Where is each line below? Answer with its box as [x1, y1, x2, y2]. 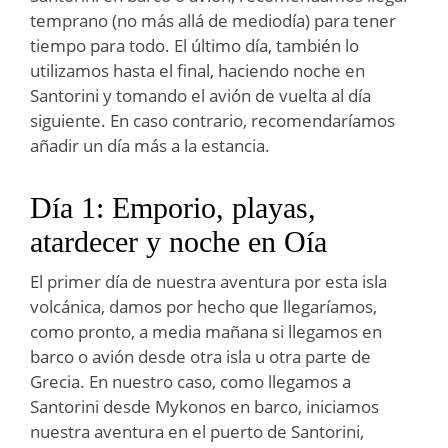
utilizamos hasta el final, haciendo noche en [30, 58, 365, 82]
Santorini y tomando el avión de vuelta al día [30, 83, 371, 107]
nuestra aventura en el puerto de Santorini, [30, 419, 364, 443]
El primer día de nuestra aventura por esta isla [30, 269, 387, 293]
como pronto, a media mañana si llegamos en [30, 319, 382, 343]
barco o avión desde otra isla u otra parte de [30, 344, 371, 368]
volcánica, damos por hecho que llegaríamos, [30, 294, 377, 318]
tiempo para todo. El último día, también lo [30, 33, 359, 57]
